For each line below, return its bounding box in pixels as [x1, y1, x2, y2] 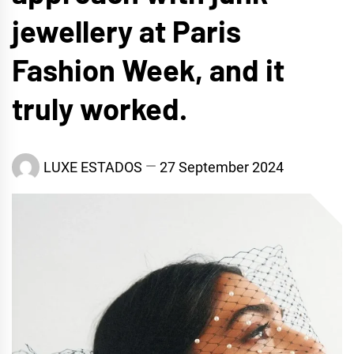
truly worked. [12, 90, 187, 127]
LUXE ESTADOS [43, 158, 142, 175]
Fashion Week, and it [12, 51, 284, 88]
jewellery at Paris [12, 13, 241, 50]
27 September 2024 [160, 158, 284, 175]
